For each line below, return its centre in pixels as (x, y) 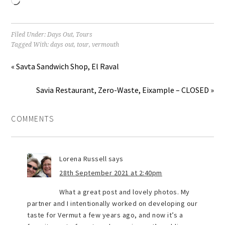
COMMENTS (33, 119)
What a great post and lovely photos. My (125, 192)
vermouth (106, 45)
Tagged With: (31, 45)
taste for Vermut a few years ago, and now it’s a (105, 215)
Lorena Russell (83, 159)
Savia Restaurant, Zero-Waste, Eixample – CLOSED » (125, 90)
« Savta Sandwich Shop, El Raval (65, 67)
